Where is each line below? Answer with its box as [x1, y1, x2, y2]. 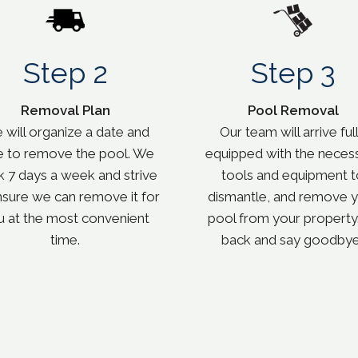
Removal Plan [20, 102, 110, 119]
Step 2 [22, 56, 108, 90]
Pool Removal [247, 102, 339, 119]
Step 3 [250, 56, 336, 90]
